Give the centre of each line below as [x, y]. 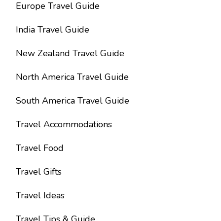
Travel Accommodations [64, 125]
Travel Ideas [40, 196]
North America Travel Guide [72, 77]
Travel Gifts [39, 172]
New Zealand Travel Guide [70, 54]
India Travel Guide [53, 30]
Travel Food [40, 148]
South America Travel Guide [73, 101]
